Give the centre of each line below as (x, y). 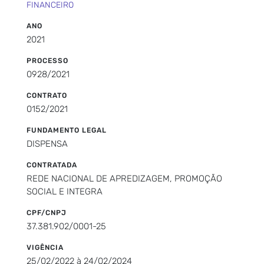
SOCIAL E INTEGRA (65, 191)
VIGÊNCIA (45, 247)
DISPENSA (47, 143)
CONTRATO (47, 95)
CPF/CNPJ (47, 212)
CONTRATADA (52, 165)
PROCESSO (47, 60)
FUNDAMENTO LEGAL (67, 130)
